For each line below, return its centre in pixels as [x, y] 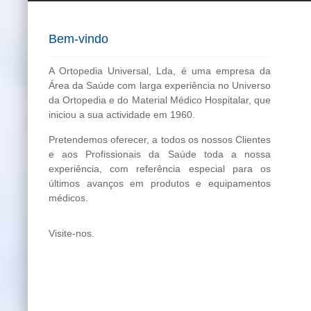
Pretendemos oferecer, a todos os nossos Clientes [160, 140]
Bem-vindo [78, 39]
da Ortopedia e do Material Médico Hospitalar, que [160, 100]
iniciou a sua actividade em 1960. [122, 115]
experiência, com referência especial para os [160, 169]
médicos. [68, 198]
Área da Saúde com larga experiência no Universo [160, 85]
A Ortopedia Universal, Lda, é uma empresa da [160, 71]
